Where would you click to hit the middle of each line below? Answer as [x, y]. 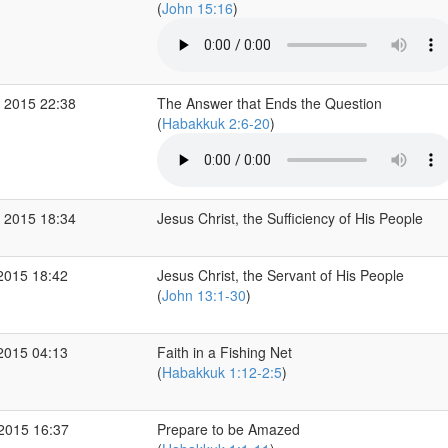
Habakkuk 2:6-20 [215, 123]
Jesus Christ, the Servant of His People [280, 275]
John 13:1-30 [203, 295]
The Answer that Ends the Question [269, 103]
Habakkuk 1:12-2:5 [221, 372]
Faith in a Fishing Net [224, 352]
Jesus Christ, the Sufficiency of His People [291, 218]
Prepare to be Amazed [228, 429]
